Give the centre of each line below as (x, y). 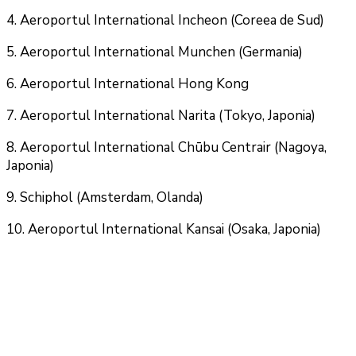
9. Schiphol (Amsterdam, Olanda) (105, 198)
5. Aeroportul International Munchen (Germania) (155, 52)
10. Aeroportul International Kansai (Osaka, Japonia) (164, 230)
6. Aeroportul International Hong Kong (128, 84)
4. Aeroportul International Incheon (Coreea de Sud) (165, 21)
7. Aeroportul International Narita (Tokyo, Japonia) (161, 116)
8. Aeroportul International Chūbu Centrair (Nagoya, (166, 148)
